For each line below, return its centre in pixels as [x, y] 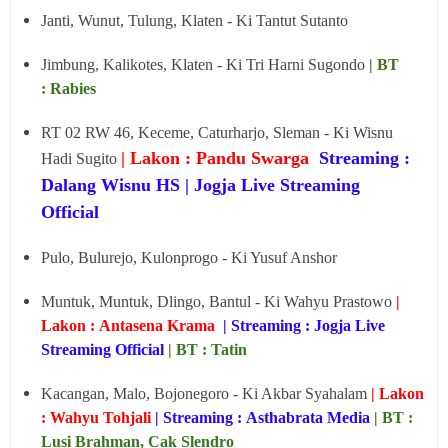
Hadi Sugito [81, 158]
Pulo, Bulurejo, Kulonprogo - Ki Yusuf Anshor [191, 257]
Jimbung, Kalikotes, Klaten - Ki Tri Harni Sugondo [205, 64]
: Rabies [68, 88]
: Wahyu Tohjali [98, 417]
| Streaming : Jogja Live [304, 325]
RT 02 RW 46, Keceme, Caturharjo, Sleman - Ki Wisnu [217, 132]
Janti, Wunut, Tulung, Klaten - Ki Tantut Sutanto [194, 20]
